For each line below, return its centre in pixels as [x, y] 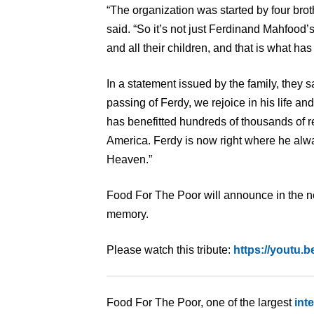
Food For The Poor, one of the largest [200, 302]
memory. [128, 214]
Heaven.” [129, 159]
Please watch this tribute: [170, 250]
